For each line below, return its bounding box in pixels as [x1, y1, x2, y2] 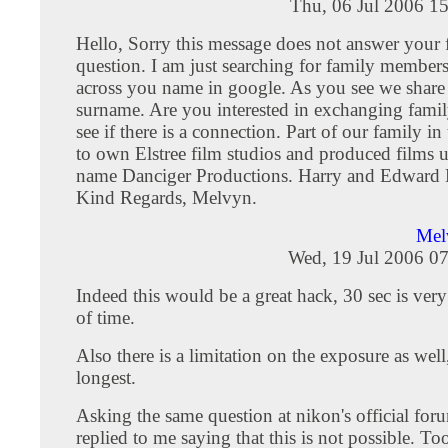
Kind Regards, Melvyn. [76, 186, 257, 208]
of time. [76, 306, 135, 328]
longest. [76, 366, 136, 388]
